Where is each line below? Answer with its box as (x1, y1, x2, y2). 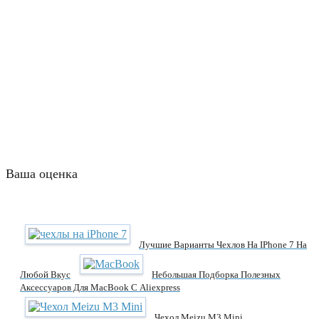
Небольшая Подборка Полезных (152, 268, 281, 280)
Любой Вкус (20, 268, 70, 280)
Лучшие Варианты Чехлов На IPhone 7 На (139, 239, 307, 250)
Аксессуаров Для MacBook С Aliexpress (20, 281, 180, 293)
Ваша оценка (6, 166, 78, 181)
